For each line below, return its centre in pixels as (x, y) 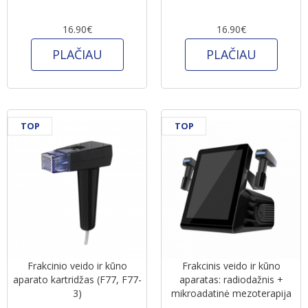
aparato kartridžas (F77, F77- (77, 279)
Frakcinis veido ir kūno (231, 265)
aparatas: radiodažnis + (231, 279)
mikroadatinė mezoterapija (231, 293)
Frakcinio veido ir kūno (77, 265)
